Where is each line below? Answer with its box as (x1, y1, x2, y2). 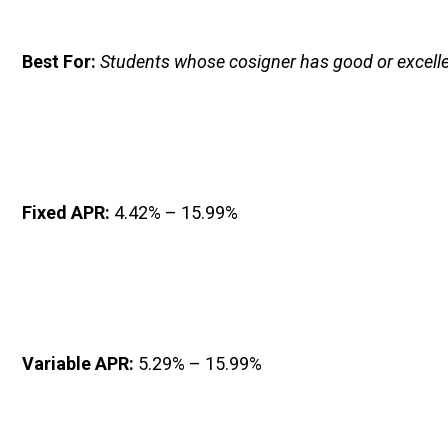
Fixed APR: (22, 202, 114, 223)
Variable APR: (22, 353, 138, 374)
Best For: (22, 51, 100, 72)
